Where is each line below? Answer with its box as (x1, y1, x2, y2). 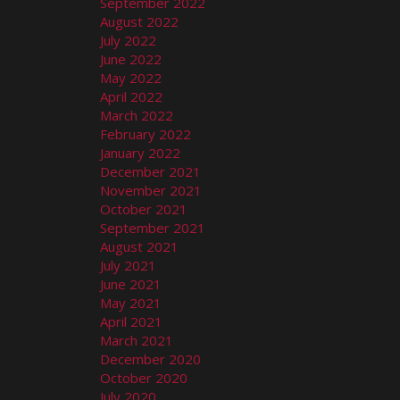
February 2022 (100, 124, 191, 143)
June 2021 (100, 274, 162, 293)
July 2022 (100, 30, 156, 49)
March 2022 (100, 105, 173, 124)
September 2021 (100, 218, 205, 237)
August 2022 (100, 12, 179, 30)
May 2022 (100, 68, 162, 87)
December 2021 (100, 162, 201, 180)
